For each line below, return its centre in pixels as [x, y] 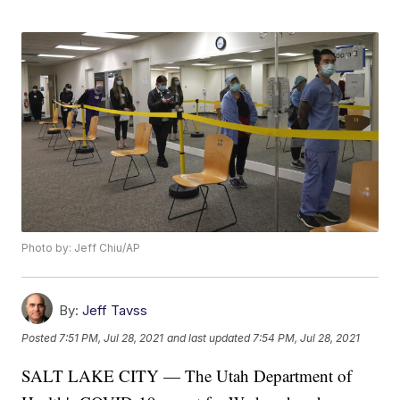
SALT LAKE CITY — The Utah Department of [187, 376]
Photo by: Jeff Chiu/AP [81, 248]
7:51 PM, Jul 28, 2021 [112, 338]
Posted [41, 338]
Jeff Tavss [115, 311]
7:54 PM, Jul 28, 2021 [307, 338]
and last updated [209, 338]
